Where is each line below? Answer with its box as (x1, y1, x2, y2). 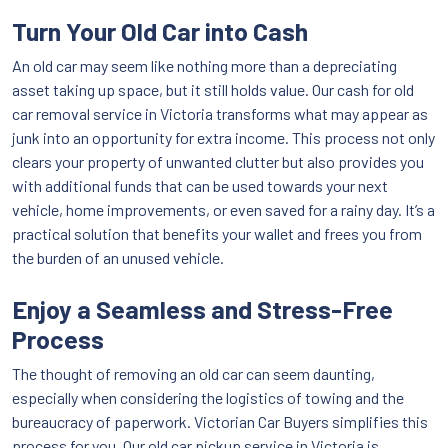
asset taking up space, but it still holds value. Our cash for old (12, 80, 414, 100)
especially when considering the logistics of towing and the (12, 388, 404, 408)
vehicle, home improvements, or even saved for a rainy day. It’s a (12, 200, 435, 220)
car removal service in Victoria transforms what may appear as (12, 104, 428, 124)
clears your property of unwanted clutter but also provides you (12, 152, 424, 172)
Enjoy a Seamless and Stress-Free (12, 294, 393, 325)
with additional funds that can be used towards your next (12, 176, 388, 196)
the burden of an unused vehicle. (12, 248, 224, 268)
